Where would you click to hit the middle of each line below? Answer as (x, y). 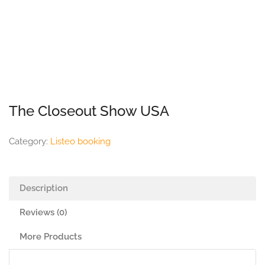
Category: (30, 141)
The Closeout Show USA (89, 111)
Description (44, 188)
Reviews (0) (43, 212)
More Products (51, 237)
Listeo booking (80, 141)
